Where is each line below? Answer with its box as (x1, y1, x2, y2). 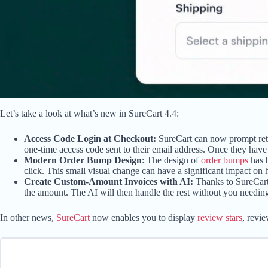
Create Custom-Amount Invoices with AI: (24, 176, 193, 187)
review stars (197, 212, 242, 223)
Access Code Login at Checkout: (24, 133, 156, 144)
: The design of (142, 155, 201, 166)
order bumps (201, 155, 248, 166)
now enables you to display (90, 212, 197, 223)
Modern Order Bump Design (24, 155, 142, 166)
